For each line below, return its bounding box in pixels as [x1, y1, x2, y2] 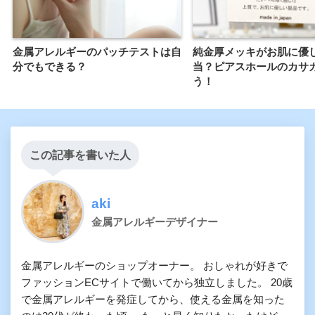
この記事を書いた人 [30, 149, 131, 162]
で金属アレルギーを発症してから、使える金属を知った [21, 294, 285, 306]
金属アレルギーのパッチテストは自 [13, 46, 181, 58]
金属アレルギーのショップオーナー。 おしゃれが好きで [21, 260, 288, 272]
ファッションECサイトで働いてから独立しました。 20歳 [21, 277, 292, 289]
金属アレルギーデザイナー [91, 215, 218, 228]
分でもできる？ [13, 61, 86, 73]
